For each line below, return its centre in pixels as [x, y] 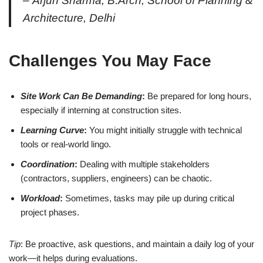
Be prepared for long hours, [198, 96]
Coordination [48, 164]
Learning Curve [52, 130]
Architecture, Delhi [69, 18]
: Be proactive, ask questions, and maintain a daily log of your [137, 244]
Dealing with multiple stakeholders [144, 164]
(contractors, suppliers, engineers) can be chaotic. [116, 178]
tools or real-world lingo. [66, 144]
